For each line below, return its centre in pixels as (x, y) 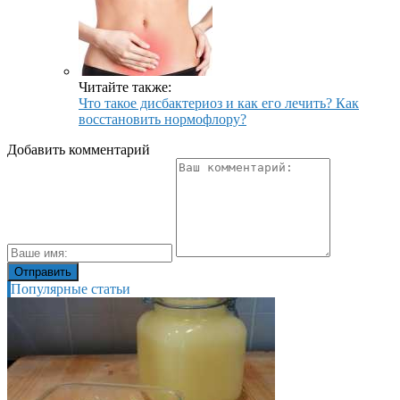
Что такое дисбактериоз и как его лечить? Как (219, 104)
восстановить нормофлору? (162, 120)
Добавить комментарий (79, 150)
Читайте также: (125, 87)
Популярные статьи (71, 289)
